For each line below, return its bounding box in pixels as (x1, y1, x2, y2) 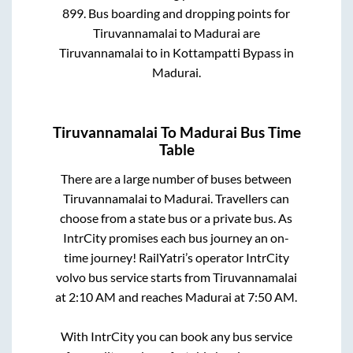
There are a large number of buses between (61, 170, 292, 186)
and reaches (116, 288, 186, 304)
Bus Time (236, 123, 301, 141)
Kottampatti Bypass (172, 45, 281, 61)
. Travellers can (210, 190, 290, 206)
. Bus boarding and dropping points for (84, 6, 291, 21)
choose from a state (60, 210, 169, 225)
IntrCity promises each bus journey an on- (63, 229, 290, 245)
